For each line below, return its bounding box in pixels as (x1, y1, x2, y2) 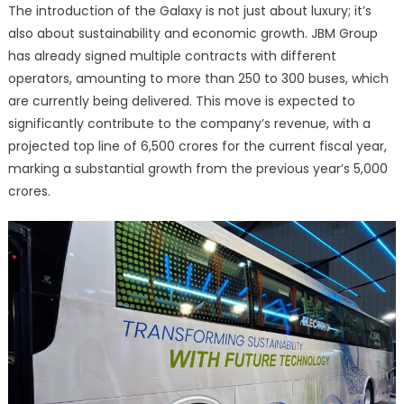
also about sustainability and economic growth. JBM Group (7, 23, 378, 42)
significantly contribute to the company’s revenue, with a (7, 114, 371, 133)
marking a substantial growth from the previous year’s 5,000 (7, 159, 388, 178)
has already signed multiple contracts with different (7, 46, 336, 65)
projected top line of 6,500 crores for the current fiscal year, (7, 136, 387, 155)
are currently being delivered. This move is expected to (7, 91, 355, 110)
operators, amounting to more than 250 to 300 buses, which (7, 69, 389, 87)
